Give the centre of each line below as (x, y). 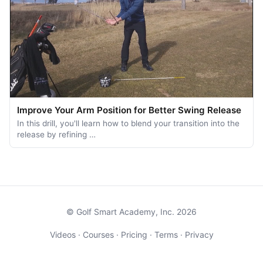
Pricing (134, 235)
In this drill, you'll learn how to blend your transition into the (128, 124)
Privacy (199, 235)
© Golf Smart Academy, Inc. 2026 (131, 212)
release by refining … (56, 135)
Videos (63, 235)
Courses (98, 235)
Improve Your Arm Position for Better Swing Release (129, 110)
